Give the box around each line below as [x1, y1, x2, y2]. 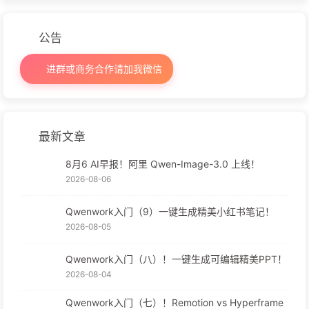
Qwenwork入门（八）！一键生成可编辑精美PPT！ [66, 253, 287, 266]
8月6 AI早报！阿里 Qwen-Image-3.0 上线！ [66, 158, 260, 170]
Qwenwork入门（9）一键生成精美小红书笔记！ [66, 206, 275, 218]
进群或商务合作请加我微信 [43, 63, 162, 75]
